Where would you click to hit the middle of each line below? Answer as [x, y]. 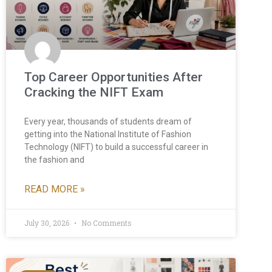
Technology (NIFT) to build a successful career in [116, 147]
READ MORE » [55, 189]
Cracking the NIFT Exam [94, 92]
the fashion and [54, 159]
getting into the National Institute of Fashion [108, 134]
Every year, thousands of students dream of [108, 121]
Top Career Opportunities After [114, 77]
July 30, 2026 [48, 223]
